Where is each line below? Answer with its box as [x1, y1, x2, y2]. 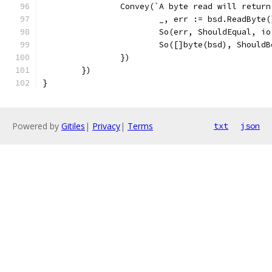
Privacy [92, 120, 120, 132]
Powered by [12, 120, 61, 132]
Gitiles [61, 120, 85, 132]
